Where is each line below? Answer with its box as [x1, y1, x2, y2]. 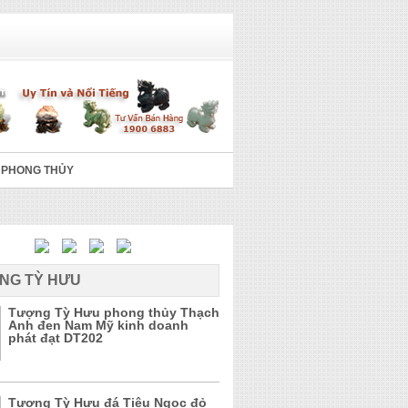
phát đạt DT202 [8, 331, 103, 345]
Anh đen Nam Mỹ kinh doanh [8, 318, 189, 332]
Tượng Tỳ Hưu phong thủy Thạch [8, 305, 219, 320]
